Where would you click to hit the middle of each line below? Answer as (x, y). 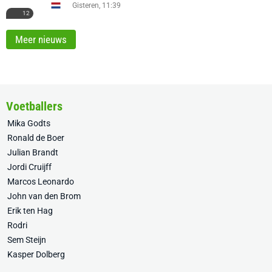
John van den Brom (44, 196)
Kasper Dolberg (36, 254)
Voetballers (34, 106)
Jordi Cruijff (29, 167)
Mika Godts (29, 123)
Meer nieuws (41, 39)
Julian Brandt (33, 152)
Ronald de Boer (36, 138)
